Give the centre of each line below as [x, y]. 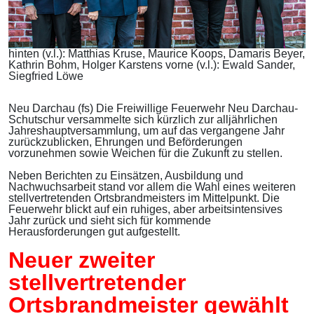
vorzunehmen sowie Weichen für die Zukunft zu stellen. [145, 153]
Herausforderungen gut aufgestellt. [94, 232]
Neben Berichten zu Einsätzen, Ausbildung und [126, 176]
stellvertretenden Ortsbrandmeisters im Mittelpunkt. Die [144, 198]
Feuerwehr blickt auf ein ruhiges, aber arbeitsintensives [145, 210]
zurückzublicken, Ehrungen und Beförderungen [125, 142]
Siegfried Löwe [46, 76]
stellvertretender [97, 283]
